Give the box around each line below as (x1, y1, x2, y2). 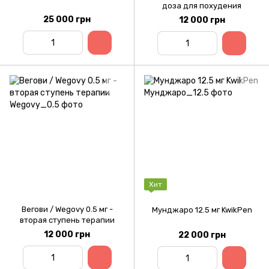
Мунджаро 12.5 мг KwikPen (151, 205, 252, 215)
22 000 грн (178, 230, 226, 241)
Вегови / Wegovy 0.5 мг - (21, 205, 113, 214)
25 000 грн (43, 14, 91, 25)
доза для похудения (162, 1, 241, 10)
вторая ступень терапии (19, 216, 115, 225)
